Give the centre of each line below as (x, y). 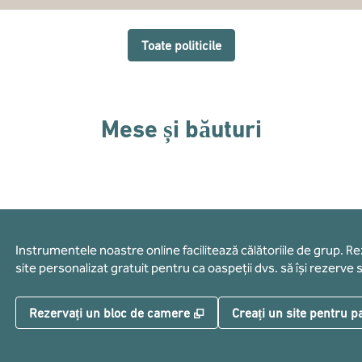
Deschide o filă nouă (266, 312)
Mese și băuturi (181, 129)
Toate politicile (181, 45)
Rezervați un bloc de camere (109, 313)
